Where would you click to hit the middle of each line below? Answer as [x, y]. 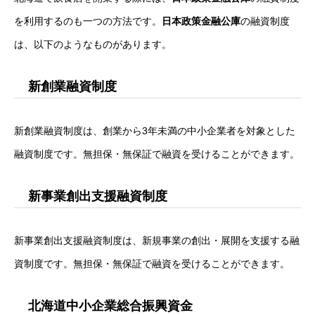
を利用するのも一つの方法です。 [88, 21]
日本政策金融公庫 [201, 21]
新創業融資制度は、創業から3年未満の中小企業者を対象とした [155, 130]
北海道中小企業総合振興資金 [110, 306]
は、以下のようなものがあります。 [93, 44]
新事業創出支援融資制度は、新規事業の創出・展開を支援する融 [157, 240]
